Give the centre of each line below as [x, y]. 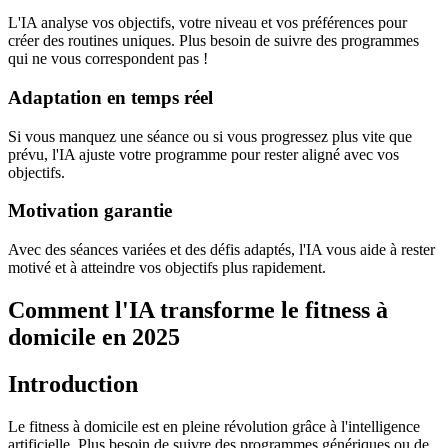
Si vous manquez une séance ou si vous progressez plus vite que [210, 136]
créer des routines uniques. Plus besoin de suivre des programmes [213, 41]
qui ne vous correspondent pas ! [108, 59]
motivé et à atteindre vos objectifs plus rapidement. [167, 268]
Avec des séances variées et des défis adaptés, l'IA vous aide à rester [221, 250]
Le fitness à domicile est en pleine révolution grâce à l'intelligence [214, 426]
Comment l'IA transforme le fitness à [198, 310]
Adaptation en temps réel [110, 97]
